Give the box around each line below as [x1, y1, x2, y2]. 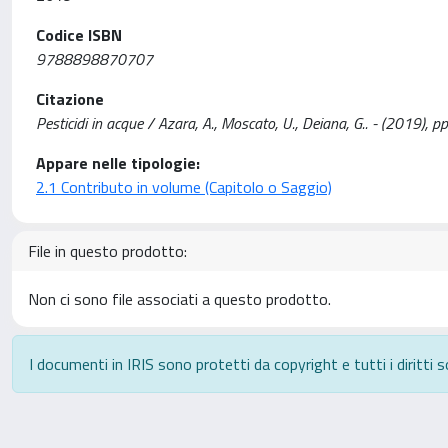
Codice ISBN [36, 23, 122, 47]
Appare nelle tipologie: [36, 151, 200, 175]
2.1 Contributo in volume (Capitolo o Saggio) [36, 175, 332, 199]
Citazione [36, 87, 104, 111]
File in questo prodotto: [28, 239, 187, 263]
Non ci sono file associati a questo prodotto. [28, 287, 331, 311]
